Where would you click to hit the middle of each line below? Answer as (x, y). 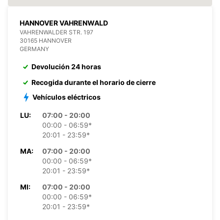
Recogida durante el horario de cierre (94, 82)
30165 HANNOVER (46, 40)
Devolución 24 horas (66, 66)
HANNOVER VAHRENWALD (64, 23)
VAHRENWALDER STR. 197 (56, 32)
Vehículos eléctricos (67, 97)
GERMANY (34, 49)
